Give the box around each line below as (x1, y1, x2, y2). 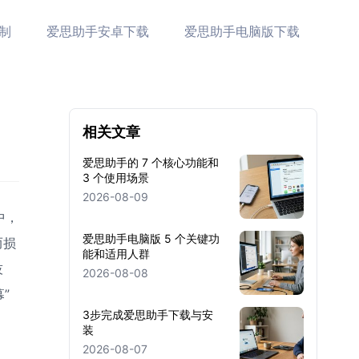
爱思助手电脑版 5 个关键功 (83, 232, 220, 245)
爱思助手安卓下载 (46, 23, 149, 39)
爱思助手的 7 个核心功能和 (83, 155, 219, 169)
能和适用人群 (83, 247, 150, 260)
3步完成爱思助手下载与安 (83, 308, 213, 321)
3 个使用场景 (83, 171, 149, 184)
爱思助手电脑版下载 (184, 23, 300, 39)
